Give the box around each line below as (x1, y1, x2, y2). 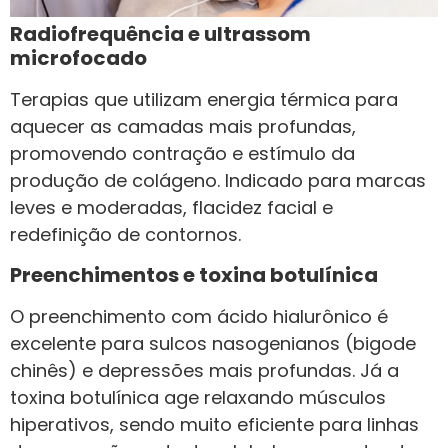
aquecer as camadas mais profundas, (10, 114, 356, 140)
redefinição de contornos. (10, 222, 241, 248)
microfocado (10, 44, 147, 73)
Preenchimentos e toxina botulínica (10, 260, 378, 289)
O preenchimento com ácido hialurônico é (10, 303, 388, 329)
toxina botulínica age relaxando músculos (10, 384, 386, 410)
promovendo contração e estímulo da (10, 141, 355, 167)
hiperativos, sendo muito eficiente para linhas (10, 411, 419, 437)
